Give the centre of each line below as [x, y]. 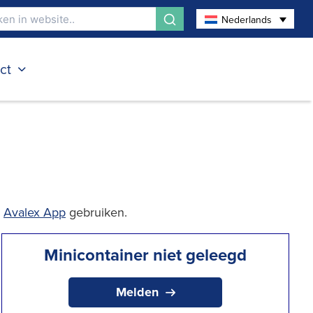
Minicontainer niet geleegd [146, 255]
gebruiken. [96, 212]
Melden [137, 292]
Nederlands [247, 19]
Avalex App [35, 212]
